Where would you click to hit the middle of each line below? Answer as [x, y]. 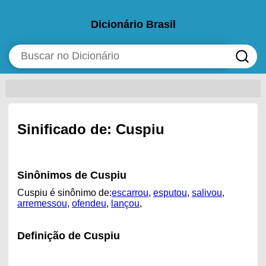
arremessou [42, 203]
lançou [125, 203]
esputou [170, 192]
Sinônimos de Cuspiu [72, 175]
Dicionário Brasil [133, 25]
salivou [207, 192]
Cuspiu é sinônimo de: [64, 192]
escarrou [130, 192]
